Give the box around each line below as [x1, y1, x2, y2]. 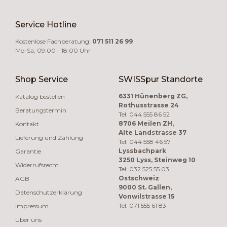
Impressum [15, 202, 49, 210]
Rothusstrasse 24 [119, 101, 179, 109]
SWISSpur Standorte [119, 74, 203, 84]
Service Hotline [15, 19, 77, 29]
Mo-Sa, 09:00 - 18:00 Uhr [15, 46, 91, 54]
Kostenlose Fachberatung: [15, 37, 92, 45]
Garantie [15, 147, 41, 155]
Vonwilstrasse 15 [119, 192, 174, 200]
